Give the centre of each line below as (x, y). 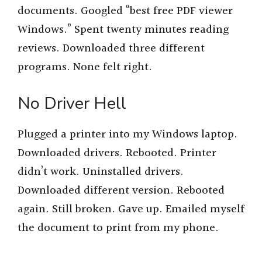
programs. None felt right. (85, 68)
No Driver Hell (72, 103)
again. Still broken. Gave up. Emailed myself (131, 209)
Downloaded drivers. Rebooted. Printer (117, 153)
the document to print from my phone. (118, 228)
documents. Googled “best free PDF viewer (125, 11)
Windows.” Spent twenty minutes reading (123, 30)
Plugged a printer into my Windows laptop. (127, 134)
